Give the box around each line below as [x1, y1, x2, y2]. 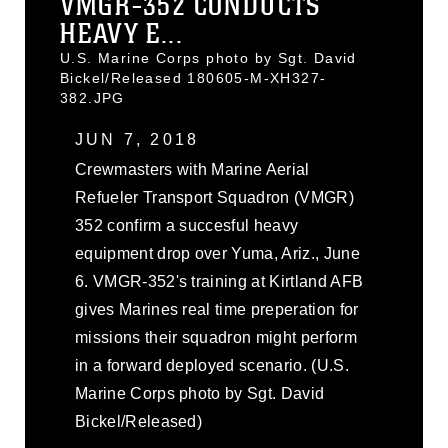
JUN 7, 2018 [75, 131, 200, 148]
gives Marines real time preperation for [75, 301, 359, 318]
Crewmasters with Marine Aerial [75, 161, 310, 178]
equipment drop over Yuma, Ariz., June [75, 245, 360, 262]
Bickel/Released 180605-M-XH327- [60, 70, 327, 86]
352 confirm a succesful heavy [75, 217, 299, 234]
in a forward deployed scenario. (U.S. [75, 357, 349, 374]
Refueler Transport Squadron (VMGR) [75, 189, 354, 206]
